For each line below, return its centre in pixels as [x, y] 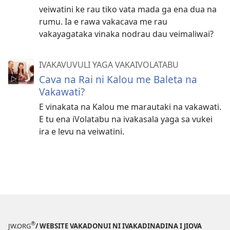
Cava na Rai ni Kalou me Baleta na [118, 79]
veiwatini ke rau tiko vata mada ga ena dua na [128, 9]
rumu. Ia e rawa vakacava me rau [103, 21]
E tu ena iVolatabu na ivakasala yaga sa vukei [126, 119]
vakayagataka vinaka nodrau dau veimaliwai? [126, 34]
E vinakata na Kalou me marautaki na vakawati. [130, 107]
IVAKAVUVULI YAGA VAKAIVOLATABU [109, 64]
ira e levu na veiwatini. [82, 131]
